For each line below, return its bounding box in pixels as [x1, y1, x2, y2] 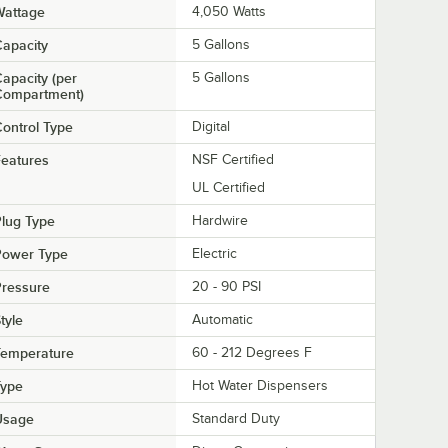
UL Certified [192, 180, 265, 196]
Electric [192, 246, 237, 262]
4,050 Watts [192, 4, 266, 20]
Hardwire [192, 213, 248, 229]
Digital [192, 119, 230, 135]
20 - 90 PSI [192, 279, 261, 295]
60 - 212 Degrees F [192, 345, 312, 361]
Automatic [192, 312, 253, 328]
